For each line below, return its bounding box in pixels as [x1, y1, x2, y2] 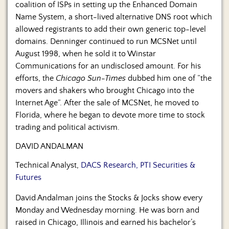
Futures [15, 173, 41, 182]
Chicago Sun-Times [56, 74, 126, 83]
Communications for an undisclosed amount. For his [15, 61, 201, 71]
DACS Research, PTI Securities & [81, 161, 195, 170]
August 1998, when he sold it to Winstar [15, 49, 156, 59]
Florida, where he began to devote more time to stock [15, 110, 205, 120]
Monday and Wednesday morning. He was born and [15, 205, 199, 215]
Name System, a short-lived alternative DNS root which [15, 12, 212, 22]
